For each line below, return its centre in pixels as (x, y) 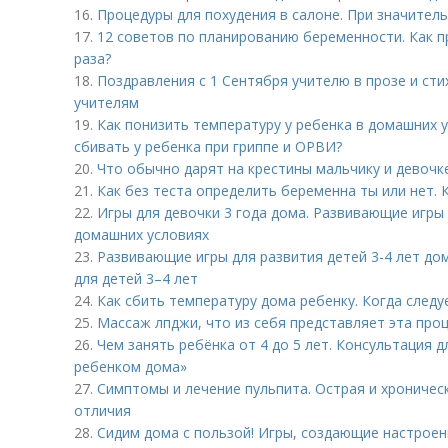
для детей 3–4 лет (136, 278)
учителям (106, 102)
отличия (102, 410)
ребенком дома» (130, 366)
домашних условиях (141, 234)
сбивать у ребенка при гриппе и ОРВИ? (208, 146)
